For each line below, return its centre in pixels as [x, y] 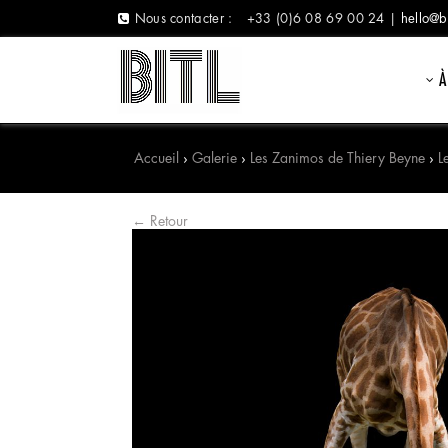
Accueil [157, 157]
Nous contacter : [183, 18]
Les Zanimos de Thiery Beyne [338, 157]
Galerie [215, 157]
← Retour [160, 220]
